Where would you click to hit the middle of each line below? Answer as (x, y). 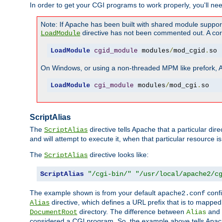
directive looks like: (118, 155)
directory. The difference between (132, 212)
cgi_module (114, 85)
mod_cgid (189, 51)
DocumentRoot (54, 212)
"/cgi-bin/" (110, 174)
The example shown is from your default (94, 193)
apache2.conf (181, 194)
